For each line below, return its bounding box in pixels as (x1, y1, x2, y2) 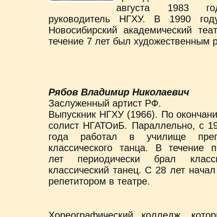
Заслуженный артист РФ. (48, 98, 161, 109)
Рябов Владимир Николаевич (48, 87, 189, 98)
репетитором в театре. (48, 176, 150, 187)
